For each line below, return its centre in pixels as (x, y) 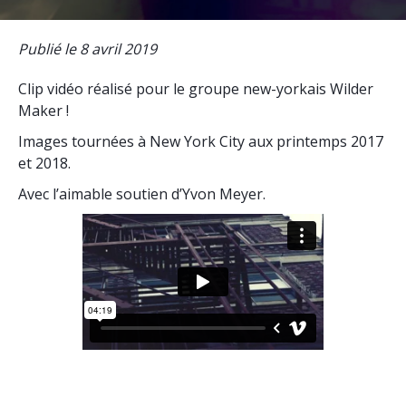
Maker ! (43, 111)
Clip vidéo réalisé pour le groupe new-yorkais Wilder (196, 89)
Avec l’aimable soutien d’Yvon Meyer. (142, 194)
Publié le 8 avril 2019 (87, 49)
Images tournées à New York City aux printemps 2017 (201, 141)
